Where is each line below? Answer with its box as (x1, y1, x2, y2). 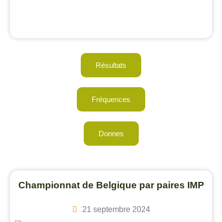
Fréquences (92, 95, 130, 104)
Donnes (98, 129, 124, 138)
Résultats (96, 61, 126, 69)
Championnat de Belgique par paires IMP (18, 180, 204, 190)
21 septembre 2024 (82, 205, 150, 214)
